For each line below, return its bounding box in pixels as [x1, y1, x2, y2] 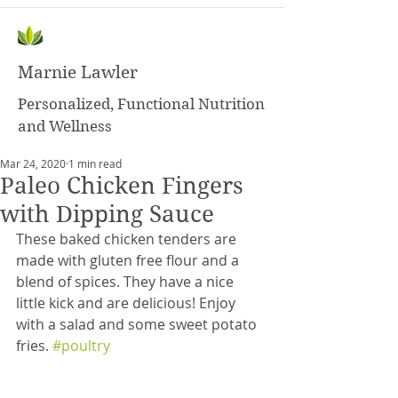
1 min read [68, 156, 122, 171]
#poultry [52, 336, 110, 355]
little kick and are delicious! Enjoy [16, 293, 239, 313]
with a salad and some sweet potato [16, 314, 260, 334]
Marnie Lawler [18, 62, 138, 83]
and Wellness [18, 117, 112, 135]
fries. [16, 336, 52, 355]
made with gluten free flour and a [16, 251, 243, 270]
